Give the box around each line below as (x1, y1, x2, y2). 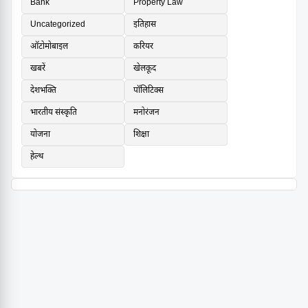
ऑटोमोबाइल (30, 41, 68, 53)
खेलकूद (133, 63, 156, 75)
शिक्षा (133, 129, 149, 141)
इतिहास (133, 19, 156, 31)
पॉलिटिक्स (133, 85, 164, 97)
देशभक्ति (30, 85, 56, 97)
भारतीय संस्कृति (30, 107, 77, 119)
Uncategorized (30, 19, 85, 31)
